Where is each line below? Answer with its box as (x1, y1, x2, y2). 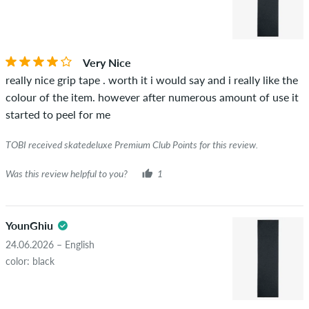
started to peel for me (6, 107, 110, 121)
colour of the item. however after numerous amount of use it (6, 90, 299, 103)
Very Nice (83, 55, 131, 69)
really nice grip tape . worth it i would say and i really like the (6, 72, 298, 86)
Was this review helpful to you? (6, 167, 128, 179)
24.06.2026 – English (6, 238, 94, 250)
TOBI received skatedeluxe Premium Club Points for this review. (6, 138, 258, 150)
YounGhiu (6, 218, 53, 232)
